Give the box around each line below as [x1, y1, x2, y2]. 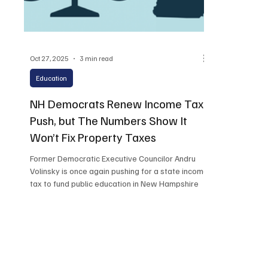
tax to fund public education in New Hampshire [30, 178, 199, 188]
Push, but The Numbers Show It [30, 112, 188, 128]
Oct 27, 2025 [30, 54, 69, 63]
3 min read [80, 54, 114, 63]
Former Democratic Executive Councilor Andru [30, 153, 196, 163]
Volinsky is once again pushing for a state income [30, 165, 209, 176]
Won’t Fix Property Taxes [30, 129, 157, 145]
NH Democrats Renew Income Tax [30, 95, 204, 111]
